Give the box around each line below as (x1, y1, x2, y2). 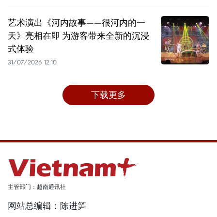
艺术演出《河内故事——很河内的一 (8, 16, 145, 29)
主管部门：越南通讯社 (8, 183, 66, 191)
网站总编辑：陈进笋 (8, 200, 86, 212)
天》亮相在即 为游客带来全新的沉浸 (8, 30, 149, 42)
